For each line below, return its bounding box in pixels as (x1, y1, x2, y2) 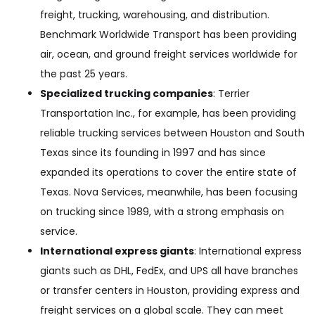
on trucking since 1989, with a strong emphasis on (40, 205, 284, 219)
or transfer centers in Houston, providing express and (40, 283, 300, 297)
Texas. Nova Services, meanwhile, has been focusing (40, 185, 297, 199)
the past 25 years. (40, 67, 127, 81)
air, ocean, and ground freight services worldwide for (40, 47, 297, 61)
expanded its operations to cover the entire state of (40, 165, 297, 179)
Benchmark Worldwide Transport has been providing (40, 27, 297, 41)
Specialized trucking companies (40, 86, 213, 101)
